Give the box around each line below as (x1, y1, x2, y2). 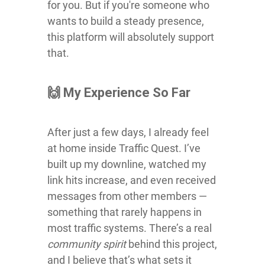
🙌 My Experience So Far (47, 85, 190, 100)
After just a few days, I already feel (47, 125, 209, 138)
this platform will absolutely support (47, 30, 214, 43)
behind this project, (126, 237, 217, 250)
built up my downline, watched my (47, 157, 206, 170)
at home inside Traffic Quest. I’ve (47, 141, 201, 154)
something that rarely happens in (47, 205, 202, 218)
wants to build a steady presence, (47, 14, 204, 27)
